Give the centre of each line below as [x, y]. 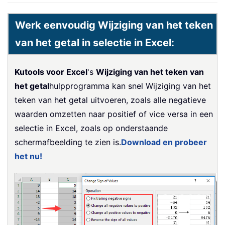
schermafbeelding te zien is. [68, 142]
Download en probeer [164, 142]
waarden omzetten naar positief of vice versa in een [114, 114]
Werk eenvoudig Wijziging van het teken [114, 25]
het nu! [28, 156]
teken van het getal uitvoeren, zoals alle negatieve [110, 100]
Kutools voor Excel [51, 72]
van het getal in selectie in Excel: [95, 42]
